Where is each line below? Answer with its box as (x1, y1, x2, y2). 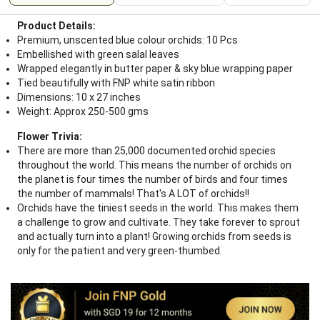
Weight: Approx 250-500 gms (17, 106, 149, 117)
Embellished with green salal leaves (17, 49, 179, 60)
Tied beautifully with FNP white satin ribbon (17, 77, 215, 89)
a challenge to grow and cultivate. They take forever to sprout (17, 216, 300, 228)
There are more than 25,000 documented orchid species (17, 145, 276, 156)
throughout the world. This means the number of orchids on (17, 159, 291, 171)
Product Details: (17, 20, 96, 31)
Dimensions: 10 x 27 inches (17, 91, 141, 103)
